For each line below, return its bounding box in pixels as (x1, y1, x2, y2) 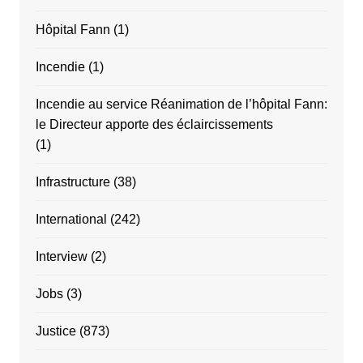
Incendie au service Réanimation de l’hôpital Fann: (35, 96, 327, 111)
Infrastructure (35, 174, 110, 189)
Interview (35, 249, 88, 263)
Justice (35, 323, 76, 338)
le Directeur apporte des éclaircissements (35, 117, 273, 131)
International (35, 211, 107, 226)
